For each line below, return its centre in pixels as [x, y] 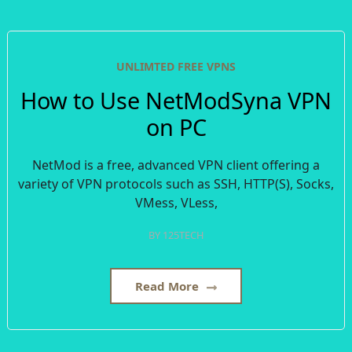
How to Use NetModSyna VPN [176, 100]
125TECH [183, 235]
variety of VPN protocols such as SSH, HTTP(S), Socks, [176, 184]
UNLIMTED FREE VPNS [176, 66]
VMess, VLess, [176, 203]
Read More [169, 286]
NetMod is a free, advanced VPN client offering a [176, 165]
